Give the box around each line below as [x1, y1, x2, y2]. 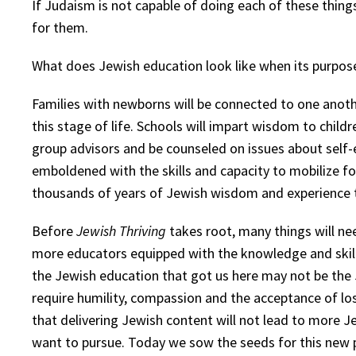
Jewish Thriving [76, 222, 166, 240]
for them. [32, 18, 88, 37]
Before [32, 222, 76, 240]
